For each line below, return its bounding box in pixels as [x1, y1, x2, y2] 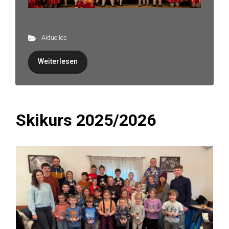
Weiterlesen [38, 57, 78, 66]
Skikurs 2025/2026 [16, 110, 156, 130]
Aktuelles [41, 34, 67, 42]
